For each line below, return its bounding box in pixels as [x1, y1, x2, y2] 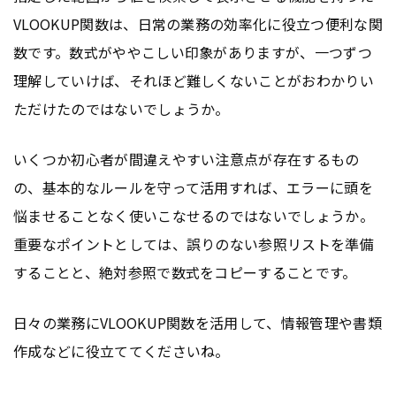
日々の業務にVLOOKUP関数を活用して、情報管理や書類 [13, 312, 382, 334]
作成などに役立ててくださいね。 [13, 340, 230, 362]
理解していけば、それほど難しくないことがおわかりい [13, 70, 375, 92]
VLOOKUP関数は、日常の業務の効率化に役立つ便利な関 [13, 13, 383, 35]
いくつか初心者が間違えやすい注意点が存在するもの [13, 148, 360, 171]
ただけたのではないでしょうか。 [13, 98, 230, 120]
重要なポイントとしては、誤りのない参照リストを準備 [13, 233, 375, 255]
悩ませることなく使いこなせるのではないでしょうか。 [13, 205, 374, 227]
